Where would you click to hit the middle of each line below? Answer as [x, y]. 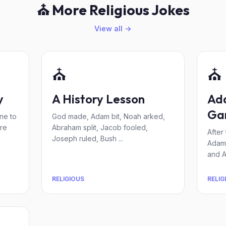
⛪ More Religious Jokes [113, 10]
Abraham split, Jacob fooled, [100, 127]
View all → [113, 29]
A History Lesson [98, 99]
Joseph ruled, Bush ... [88, 138]
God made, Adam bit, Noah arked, [108, 116]
